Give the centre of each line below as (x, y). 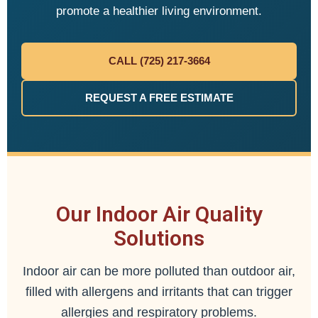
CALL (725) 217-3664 (159, 61)
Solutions (159, 238)
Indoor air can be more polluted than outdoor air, (159, 271)
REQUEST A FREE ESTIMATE (159, 98)
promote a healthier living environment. (159, 11)
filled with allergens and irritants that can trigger (159, 292)
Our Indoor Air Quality (159, 214)
